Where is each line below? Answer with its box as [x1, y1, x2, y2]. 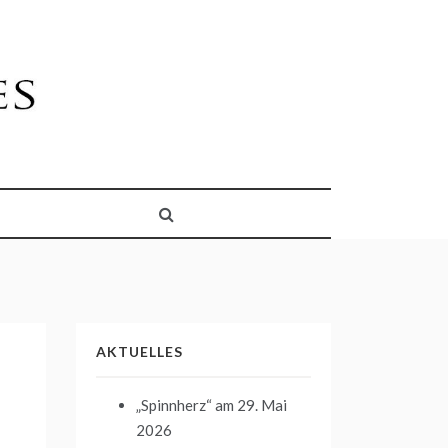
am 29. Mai [212, 396, 287, 415]
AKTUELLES [96, 343, 183, 361]
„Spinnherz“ [136, 396, 212, 415]
